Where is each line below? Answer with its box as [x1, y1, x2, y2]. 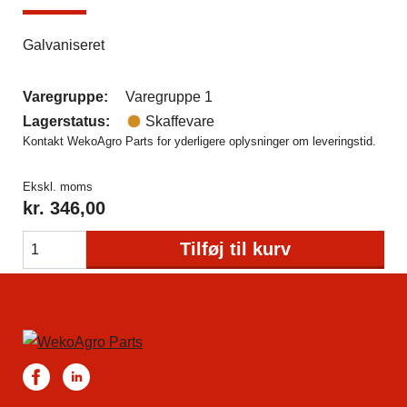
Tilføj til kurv [180, 239, 291, 259]
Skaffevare [145, 114, 214, 129]
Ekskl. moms [23, 180, 93, 194]
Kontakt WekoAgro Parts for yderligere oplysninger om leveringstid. [23, 134, 376, 148]
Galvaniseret [23, 37, 104, 53]
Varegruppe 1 [125, 89, 213, 104]
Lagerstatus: [23, 114, 110, 129]
